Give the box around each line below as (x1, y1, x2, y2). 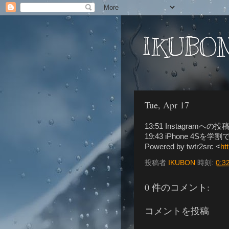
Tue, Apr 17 (145, 98, 189, 111)
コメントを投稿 (145, 204, 209, 217)
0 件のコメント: (145, 181, 210, 194)
